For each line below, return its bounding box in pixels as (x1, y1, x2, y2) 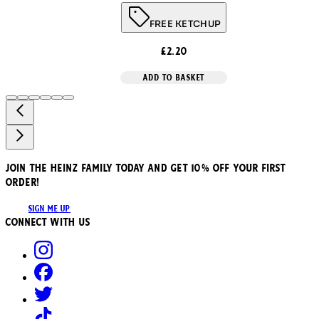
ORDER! (6, 175, 40, 189)
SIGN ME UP (28, 203, 70, 214)
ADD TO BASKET (143, 72, 204, 83)
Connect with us (6, 215, 90, 229)
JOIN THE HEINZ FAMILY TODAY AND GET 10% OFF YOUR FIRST (6, 161, 286, 174)
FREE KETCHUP (149, 19, 221, 29)
